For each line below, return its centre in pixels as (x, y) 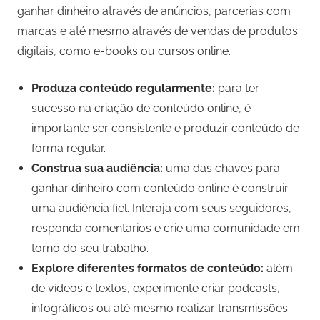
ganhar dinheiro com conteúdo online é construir (160, 189)
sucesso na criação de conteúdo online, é (141, 109)
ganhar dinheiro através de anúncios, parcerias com (154, 11)
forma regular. (69, 149)
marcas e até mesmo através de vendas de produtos (157, 31)
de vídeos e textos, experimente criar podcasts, (156, 289)
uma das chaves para (221, 169)
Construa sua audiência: (97, 169)
